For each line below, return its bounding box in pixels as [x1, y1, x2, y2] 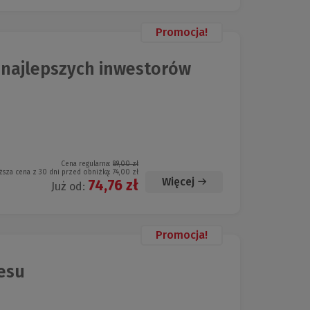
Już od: [51, 180, 88, 193]
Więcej [162, 175, 194, 188]
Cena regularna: [61, 160, 113, 168]
